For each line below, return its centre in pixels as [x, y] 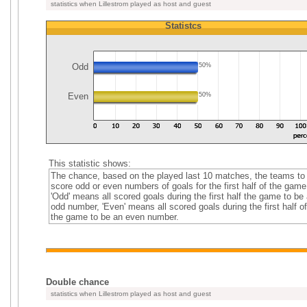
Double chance [77, 282]
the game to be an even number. [114, 217]
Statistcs [183, 26]
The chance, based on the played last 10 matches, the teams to [177, 176]
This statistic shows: [89, 163]
